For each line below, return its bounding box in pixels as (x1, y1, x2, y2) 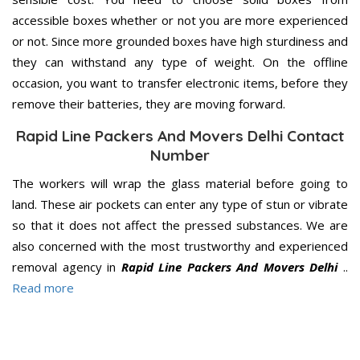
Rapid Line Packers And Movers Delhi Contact (16, 125, 344, 145)
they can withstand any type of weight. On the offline (12, 53, 348, 70)
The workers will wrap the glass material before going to (12, 174, 348, 191)
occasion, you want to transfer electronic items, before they (12, 74, 348, 91)
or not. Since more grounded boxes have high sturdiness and (12, 32, 348, 49)
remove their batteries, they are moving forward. (12, 95, 285, 112)
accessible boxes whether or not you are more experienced (12, 11, 348, 28)
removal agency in (12, 258, 121, 275)
